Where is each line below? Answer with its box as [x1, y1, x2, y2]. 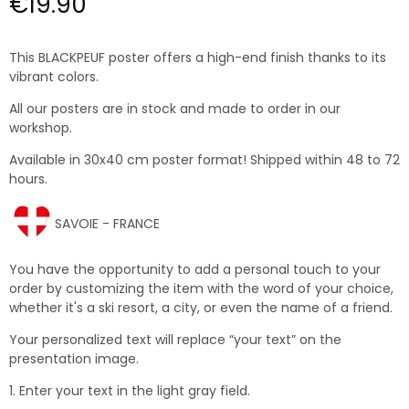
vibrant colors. [9, 67, 99, 86]
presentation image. [9, 349, 139, 368]
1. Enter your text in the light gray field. [9, 381, 250, 400]
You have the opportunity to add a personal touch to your [9, 259, 381, 278]
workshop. [9, 118, 72, 137]
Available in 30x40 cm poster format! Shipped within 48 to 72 [9, 150, 400, 169]
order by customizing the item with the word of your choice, [9, 278, 393, 298]
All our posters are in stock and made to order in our [9, 99, 341, 118]
